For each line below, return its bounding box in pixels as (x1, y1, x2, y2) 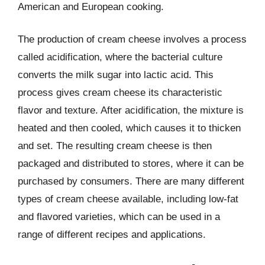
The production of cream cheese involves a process (18, 34, 247, 45)
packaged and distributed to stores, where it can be (18, 158, 244, 169)
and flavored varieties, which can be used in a (18, 211, 220, 222)
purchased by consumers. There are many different (18, 176, 244, 187)
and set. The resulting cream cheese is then (18, 140, 212, 151)
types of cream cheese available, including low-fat (18, 193, 238, 205)
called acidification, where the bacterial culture (18, 51, 222, 63)
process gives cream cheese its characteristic (18, 87, 222, 98)
